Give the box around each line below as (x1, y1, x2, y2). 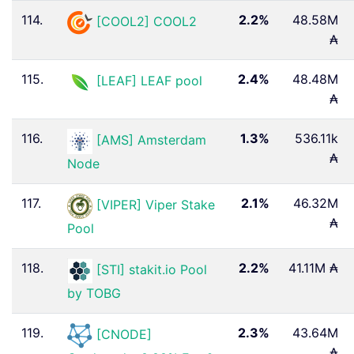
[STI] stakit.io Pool (96, 262, 207, 278)
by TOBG (67, 284, 121, 301)
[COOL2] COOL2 (96, 13, 197, 30)
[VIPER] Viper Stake (96, 197, 215, 213)
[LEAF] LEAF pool (96, 73, 202, 89)
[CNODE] (96, 326, 152, 343)
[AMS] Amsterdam (96, 132, 206, 149)
